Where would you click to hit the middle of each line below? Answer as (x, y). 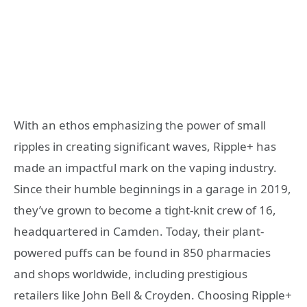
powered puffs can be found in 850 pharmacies (142, 252)
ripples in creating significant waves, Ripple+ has (145, 146)
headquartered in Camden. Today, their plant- (139, 231)
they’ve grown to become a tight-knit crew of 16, (145, 210)
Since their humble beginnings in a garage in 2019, (152, 188)
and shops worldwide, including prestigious (131, 273)
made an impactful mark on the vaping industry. (145, 167)
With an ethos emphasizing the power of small (140, 125)
